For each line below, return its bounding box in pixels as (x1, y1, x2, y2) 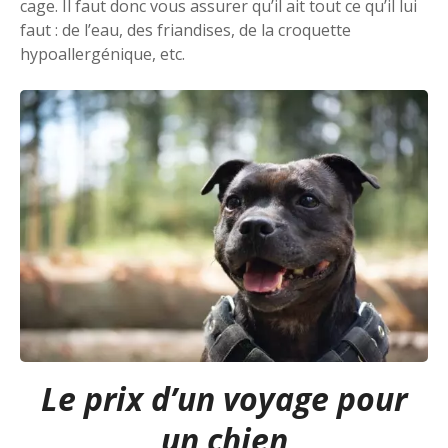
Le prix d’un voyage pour (41, 377, 407, 421)
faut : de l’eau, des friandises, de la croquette (20, 19, 351, 42)
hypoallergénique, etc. (20, 43, 189, 66)
